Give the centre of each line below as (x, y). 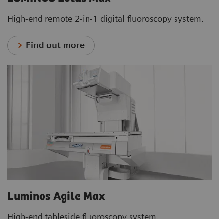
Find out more (55, 45)
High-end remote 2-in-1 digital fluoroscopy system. (106, 18)
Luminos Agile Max (56, 197)
